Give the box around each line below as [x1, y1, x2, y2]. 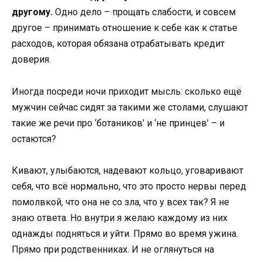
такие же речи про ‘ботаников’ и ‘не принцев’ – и [12, 117, 225, 129]
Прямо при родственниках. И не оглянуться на [12, 243, 214, 255]
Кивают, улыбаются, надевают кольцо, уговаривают [12, 164, 243, 176]
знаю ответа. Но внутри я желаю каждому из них [12, 212, 227, 223]
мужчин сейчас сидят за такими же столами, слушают [12, 101, 248, 113]
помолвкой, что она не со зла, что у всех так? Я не [12, 196, 229, 208]
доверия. [12, 54, 51, 65]
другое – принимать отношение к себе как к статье [12, 22, 237, 34]
